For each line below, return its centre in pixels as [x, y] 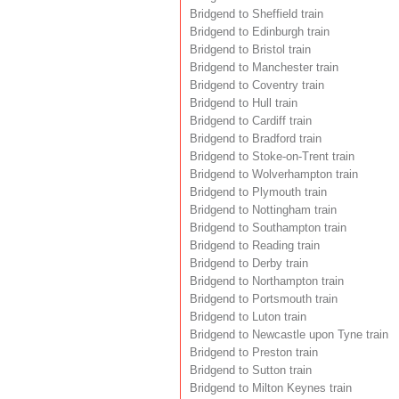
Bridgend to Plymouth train [258, 193]
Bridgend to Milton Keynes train [271, 389]
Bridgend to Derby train [249, 264]
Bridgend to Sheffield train [256, 15]
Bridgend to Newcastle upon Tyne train [289, 335]
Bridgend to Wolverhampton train [274, 175]
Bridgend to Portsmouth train [264, 300]
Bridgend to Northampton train [267, 282]
